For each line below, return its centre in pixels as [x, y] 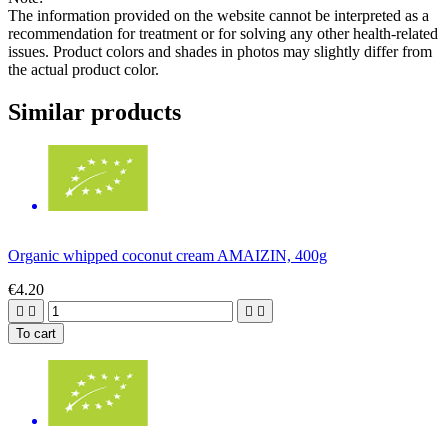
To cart [36, 334]
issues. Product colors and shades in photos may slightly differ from [220, 51]
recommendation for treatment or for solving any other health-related [223, 33]
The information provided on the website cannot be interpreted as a [218, 15]
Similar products [94, 111]
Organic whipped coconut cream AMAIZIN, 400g [167, 256]
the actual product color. [83, 69]
